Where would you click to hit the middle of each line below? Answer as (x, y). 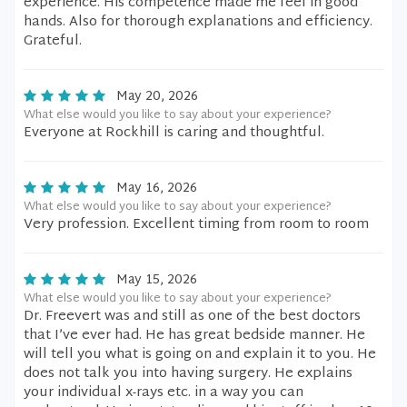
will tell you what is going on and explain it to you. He (200, 355)
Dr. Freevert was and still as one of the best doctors (192, 317)
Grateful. (53, 41)
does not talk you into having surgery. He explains (188, 374)
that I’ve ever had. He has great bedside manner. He (194, 336)
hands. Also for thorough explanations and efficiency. (198, 22)
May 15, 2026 (157, 280)
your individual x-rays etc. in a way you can (164, 393)
